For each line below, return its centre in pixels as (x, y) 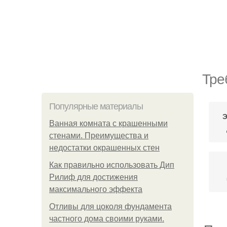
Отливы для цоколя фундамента (110, 206)
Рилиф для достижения (93, 177)
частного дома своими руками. (107, 219)
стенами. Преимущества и (99, 136)
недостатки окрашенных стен (104, 148)
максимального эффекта (96, 189)
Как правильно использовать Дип (112, 165)
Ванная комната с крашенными (108, 123)
